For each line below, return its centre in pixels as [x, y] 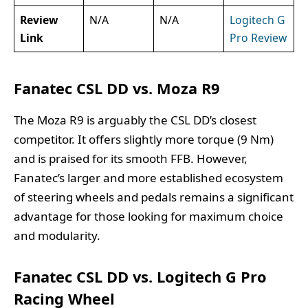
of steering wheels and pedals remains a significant [154, 197]
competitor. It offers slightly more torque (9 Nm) [144, 140]
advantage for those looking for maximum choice [148, 217]
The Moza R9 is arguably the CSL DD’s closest [135, 120]
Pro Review [258, 37]
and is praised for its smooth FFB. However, [131, 159]
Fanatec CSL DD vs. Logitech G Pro [140, 276]
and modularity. [57, 236]
